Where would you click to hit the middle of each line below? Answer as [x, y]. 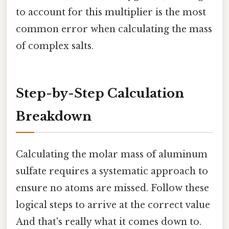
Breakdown [54, 116]
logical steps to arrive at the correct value [113, 205]
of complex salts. [55, 46]
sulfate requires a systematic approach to [112, 171]
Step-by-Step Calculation [100, 93]
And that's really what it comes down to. [109, 222]
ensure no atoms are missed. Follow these [112, 188]
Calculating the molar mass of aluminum [112, 154]
